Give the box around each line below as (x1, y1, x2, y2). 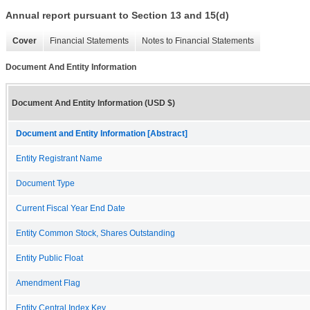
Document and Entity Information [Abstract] (16, 129, 188, 138)
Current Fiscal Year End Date (16, 203, 125, 212)
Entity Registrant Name (16, 154, 102, 163)
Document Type (16, 179, 75, 188)
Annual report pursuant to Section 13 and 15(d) (6, 10, 229, 21)
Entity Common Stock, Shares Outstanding (16, 228, 175, 237)
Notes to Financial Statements (142, 36, 254, 46)
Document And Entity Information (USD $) (12, 98, 175, 108)
